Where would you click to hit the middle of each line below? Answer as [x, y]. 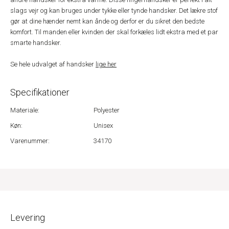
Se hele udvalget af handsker [53, 64]
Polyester [107, 110]
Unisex [104, 125]
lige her [106, 64]
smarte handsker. [36, 43]
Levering [28, 217]
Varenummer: [30, 141]
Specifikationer [40, 92]
